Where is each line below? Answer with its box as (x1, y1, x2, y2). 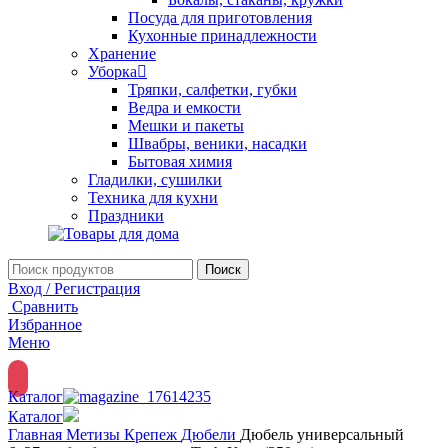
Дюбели (181, 426, 240, 444)
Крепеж (124, 426, 181, 444)
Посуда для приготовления (128, 9, 312, 27)
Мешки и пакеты (128, 117, 244, 135)
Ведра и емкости (128, 99, 241, 117)
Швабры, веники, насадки (128, 135, 307, 153)
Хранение (88, 45, 156, 63)
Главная (8, 426, 66, 444)
